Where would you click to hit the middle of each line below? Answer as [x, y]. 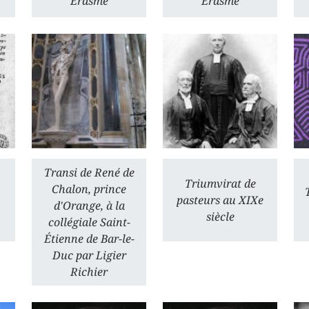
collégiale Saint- [89, 222]
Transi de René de [89, 172]
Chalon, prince [89, 189]
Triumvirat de [220, 183]
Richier [89, 272]
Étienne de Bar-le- [89, 239]
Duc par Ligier [89, 255]
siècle [220, 217]
